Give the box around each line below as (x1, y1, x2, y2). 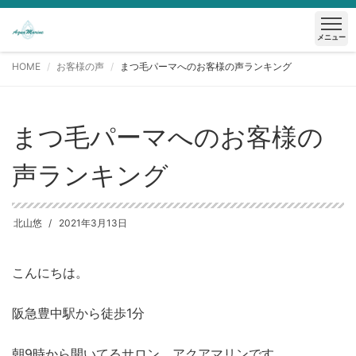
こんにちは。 (12, 264, 88, 281)
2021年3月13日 (59, 216, 127, 229)
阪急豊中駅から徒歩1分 (12, 304, 145, 321)
